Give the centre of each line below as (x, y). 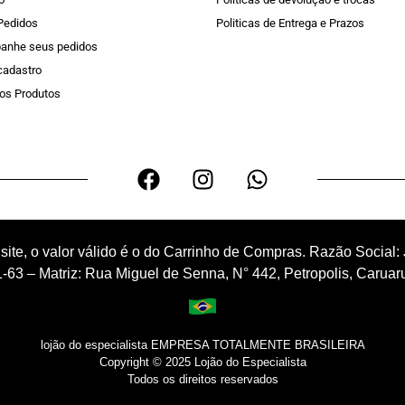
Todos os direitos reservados (202, 379)
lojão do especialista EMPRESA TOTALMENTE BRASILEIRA (202, 344)
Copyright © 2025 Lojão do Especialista (202, 362)
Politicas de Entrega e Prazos (290, 24)
